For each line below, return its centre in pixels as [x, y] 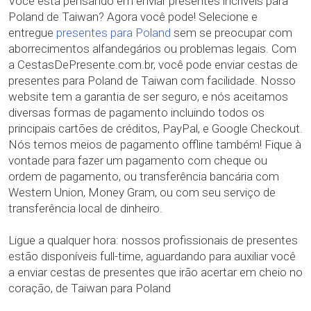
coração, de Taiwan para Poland [90, 288]
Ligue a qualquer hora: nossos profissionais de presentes [153, 240]
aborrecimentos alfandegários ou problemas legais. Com [152, 49]
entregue [32, 33]
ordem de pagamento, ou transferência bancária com [144, 176]
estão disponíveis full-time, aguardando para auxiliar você [152, 256]
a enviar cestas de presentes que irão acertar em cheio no [155, 272]
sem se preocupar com [232, 33]
